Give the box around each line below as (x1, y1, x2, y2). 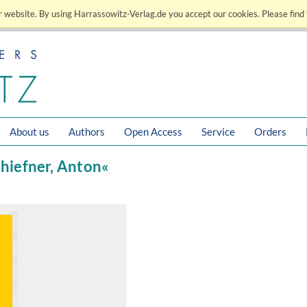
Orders (254, 125, 286, 138)
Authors (69, 125, 105, 138)
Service (201, 125, 235, 138)
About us (10, 125, 49, 138)
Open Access (124, 125, 182, 138)
